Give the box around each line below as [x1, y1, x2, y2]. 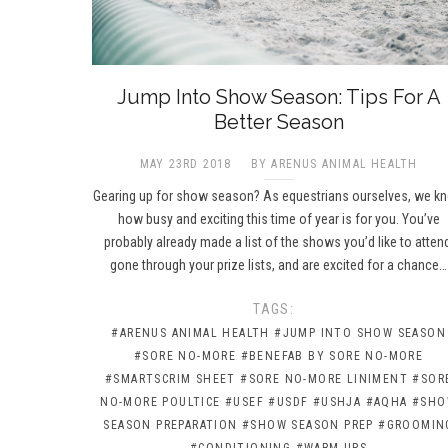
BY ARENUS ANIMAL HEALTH [250, 156, 418, 171]
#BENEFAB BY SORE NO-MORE [240, 348, 424, 363]
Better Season [213, 109, 344, 134]
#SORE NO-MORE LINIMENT [240, 371, 408, 386]
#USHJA [312, 394, 362, 409]
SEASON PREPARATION [103, 417, 238, 432]
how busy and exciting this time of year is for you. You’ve [117, 210, 440, 227]
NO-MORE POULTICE [100, 394, 221, 409]
